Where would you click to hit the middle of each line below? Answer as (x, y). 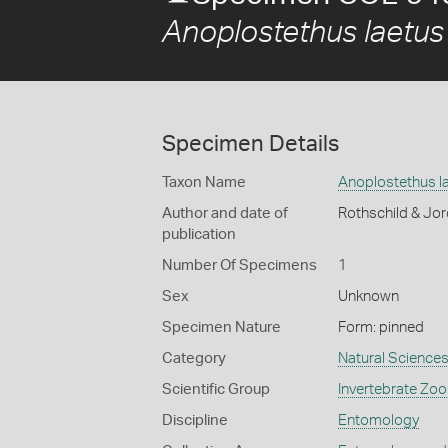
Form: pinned (380, 327)
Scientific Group (216, 389)
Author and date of (225, 213)
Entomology (378, 420)
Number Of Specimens (239, 265)
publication (199, 234)
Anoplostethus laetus (303, 33)
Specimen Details (250, 144)
